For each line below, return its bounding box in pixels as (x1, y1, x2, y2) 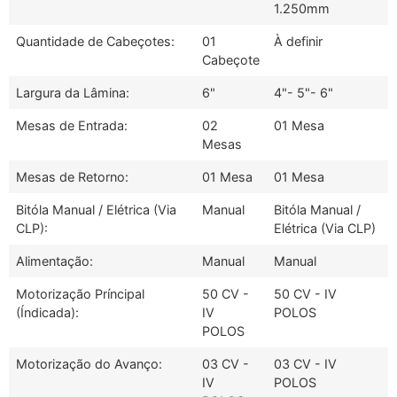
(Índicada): (16, 304, 79, 320)
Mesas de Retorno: (16, 168, 128, 184)
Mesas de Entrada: (16, 117, 128, 133)
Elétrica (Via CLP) (274, 220, 376, 236)
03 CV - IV (274, 355, 337, 371)
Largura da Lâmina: (16, 84, 129, 100)
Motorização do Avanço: (16, 355, 162, 371)
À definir (274, 33, 323, 49)
